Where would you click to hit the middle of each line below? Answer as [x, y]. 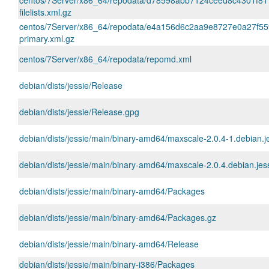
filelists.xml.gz [45, 12]
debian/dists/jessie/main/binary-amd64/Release [109, 244]
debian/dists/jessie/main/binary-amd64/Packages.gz [118, 217]
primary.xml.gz [47, 38]
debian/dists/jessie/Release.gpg [79, 112]
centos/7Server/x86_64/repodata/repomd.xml [105, 59]
